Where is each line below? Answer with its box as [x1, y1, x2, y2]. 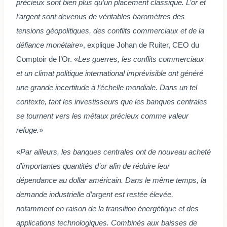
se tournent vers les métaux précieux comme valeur [16, 111, 188, 121]
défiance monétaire [16, 41, 79, 50]
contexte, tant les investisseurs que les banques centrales [16, 97, 207, 106]
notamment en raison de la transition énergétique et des [16, 204, 199, 213]
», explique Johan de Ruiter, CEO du [79, 41, 199, 50]
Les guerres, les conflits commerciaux [78, 55, 204, 64]
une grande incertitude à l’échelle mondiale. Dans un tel [16, 83, 197, 92]
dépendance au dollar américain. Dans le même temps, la [16, 176, 206, 185]
